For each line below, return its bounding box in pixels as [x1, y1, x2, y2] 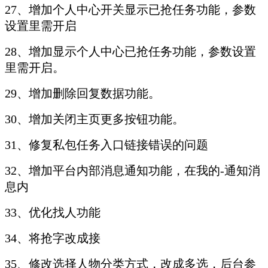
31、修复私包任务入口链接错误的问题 [5, 138, 208, 152]
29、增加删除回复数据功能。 [5, 87, 160, 100]
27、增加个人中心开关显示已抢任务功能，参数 [5, 3, 256, 17]
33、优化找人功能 [5, 206, 100, 220]
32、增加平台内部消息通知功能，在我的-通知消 [5, 164, 260, 178]
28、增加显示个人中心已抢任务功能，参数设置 [5, 45, 256, 59]
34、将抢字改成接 [5, 232, 100, 245]
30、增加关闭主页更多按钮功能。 [5, 112, 184, 126]
